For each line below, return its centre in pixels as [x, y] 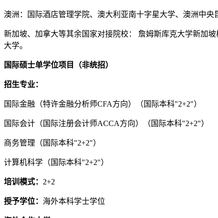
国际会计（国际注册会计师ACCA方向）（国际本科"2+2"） [106, 123]
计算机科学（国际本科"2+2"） [56, 162]
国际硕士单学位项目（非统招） [58, 65]
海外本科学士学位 [74, 201]
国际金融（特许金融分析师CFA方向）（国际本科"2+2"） [103, 104]
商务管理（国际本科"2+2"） [52, 143]
